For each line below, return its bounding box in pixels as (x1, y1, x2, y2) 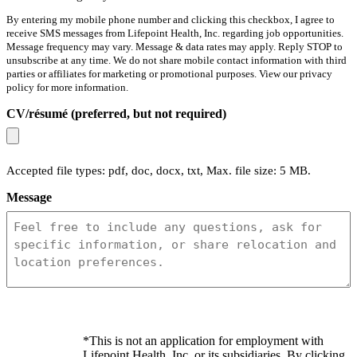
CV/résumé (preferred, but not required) (6, 106, 226, 120)
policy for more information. (6, 81, 128, 93)
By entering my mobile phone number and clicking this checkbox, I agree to (6, 14, 335, 25)
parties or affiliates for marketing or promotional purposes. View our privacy (6, 68, 332, 80)
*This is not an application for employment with (82, 333, 324, 347)
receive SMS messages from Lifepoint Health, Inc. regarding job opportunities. (6, 27, 343, 39)
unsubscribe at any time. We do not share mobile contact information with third (6, 54, 347, 66)
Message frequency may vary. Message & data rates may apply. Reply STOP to (6, 41, 343, 53)
